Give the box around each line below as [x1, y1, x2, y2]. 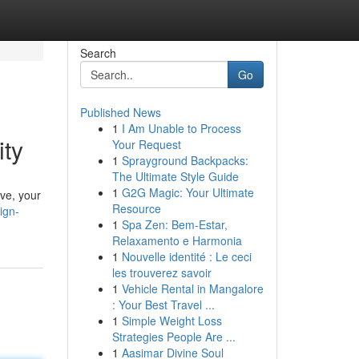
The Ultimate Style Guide [111, 168, 239, 184]
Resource [111, 200, 161, 216]
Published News [79, 104, 161, 120]
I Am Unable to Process [121, 120, 241, 136]
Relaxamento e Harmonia [111, 232, 242, 248]
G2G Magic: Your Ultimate [121, 184, 254, 200]
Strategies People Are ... [111, 329, 236, 345]
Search [79, 45, 116, 61]
